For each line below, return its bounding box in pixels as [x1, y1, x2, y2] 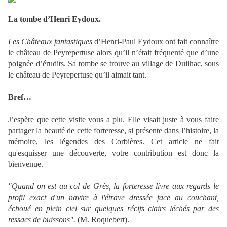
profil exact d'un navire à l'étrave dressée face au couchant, [8, 193, 219, 202]
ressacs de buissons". [8, 215, 75, 224]
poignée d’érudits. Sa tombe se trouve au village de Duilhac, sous [8, 59, 219, 68]
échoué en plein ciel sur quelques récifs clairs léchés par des [8, 204, 219, 213]
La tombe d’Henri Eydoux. [8, 15, 101, 24]
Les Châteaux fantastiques [8, 37, 92, 46]
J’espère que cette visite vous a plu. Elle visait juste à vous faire [8, 115, 219, 124]
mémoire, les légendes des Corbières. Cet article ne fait [8, 137, 219, 146]
